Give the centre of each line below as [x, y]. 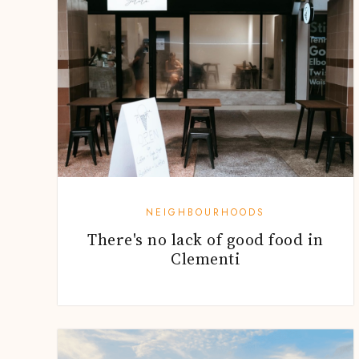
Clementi [206, 258]
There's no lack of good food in [206, 239]
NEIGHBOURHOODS [206, 212]
